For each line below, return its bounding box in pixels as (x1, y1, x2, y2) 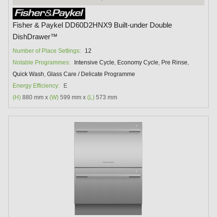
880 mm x (21, 94, 50, 101)
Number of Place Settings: (13, 47, 81, 55)
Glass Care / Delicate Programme (47, 71, 136, 78)
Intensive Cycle (74, 59, 115, 66)
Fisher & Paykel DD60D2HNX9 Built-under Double (13, 21, 172, 30)
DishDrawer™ (13, 33, 58, 41)
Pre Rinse (161, 59, 188, 66)
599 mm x (59, 94, 88, 101)
